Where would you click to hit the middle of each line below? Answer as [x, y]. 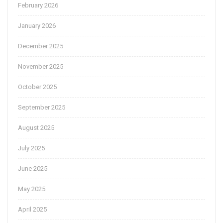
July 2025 [31, 148]
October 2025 [37, 87]
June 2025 [33, 169]
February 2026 [38, 5]
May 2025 [32, 189]
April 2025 [32, 210]
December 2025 [41, 46]
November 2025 [41, 67]
